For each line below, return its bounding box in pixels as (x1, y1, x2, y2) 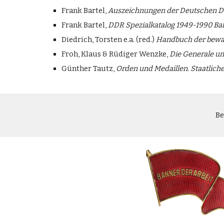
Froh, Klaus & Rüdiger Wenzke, (61, 49, 169, 58)
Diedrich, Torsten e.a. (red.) (61, 35, 156, 44)
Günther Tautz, (61, 64, 116, 73)
